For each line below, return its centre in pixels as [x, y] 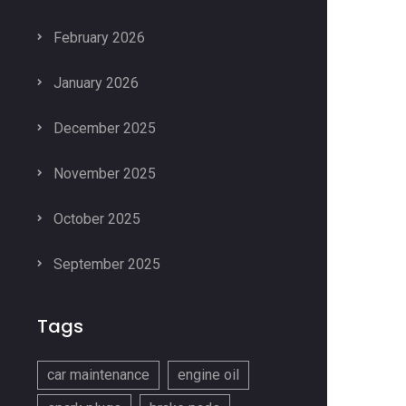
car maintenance [98, 375]
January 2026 [94, 83]
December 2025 [103, 128]
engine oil [208, 375]
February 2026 [97, 38]
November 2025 [103, 174]
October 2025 [95, 219]
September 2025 [105, 264]
